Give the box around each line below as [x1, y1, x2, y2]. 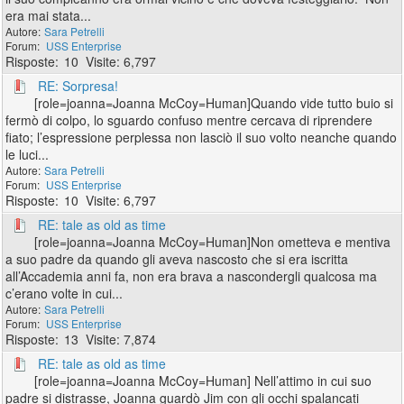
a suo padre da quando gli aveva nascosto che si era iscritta [5, 250, 349, 268]
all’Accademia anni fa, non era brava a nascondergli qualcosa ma [5, 267, 378, 285]
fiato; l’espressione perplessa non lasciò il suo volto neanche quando [5, 128, 398, 146]
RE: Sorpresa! [38, 77, 119, 95]
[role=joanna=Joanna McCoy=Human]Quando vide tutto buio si [34, 94, 398, 112]
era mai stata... [5, 6, 92, 24]
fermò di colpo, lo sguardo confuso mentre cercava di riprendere [5, 111, 373, 129]
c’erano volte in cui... [5, 284, 124, 302]
